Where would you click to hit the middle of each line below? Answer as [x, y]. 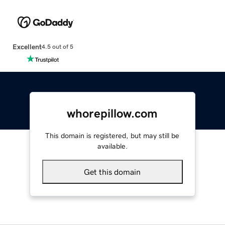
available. [112, 146]
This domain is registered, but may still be [113, 135]
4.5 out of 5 [57, 47]
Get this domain [113, 172]
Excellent [27, 46]
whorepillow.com [113, 113]
